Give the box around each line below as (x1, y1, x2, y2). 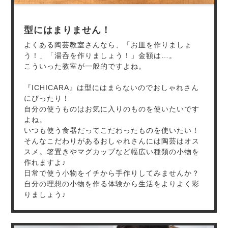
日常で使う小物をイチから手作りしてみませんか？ (24, 169, 200, 177)
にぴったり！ (24, 94, 70, 102)
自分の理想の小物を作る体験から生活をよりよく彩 (24, 180, 200, 188)
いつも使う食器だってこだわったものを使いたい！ (24, 126, 200, 134)
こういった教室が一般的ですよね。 (24, 62, 147, 70)
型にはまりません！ (24, 25, 111, 35)
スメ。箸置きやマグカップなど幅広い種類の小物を (24, 148, 200, 156)
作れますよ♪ (24, 158, 67, 166)
